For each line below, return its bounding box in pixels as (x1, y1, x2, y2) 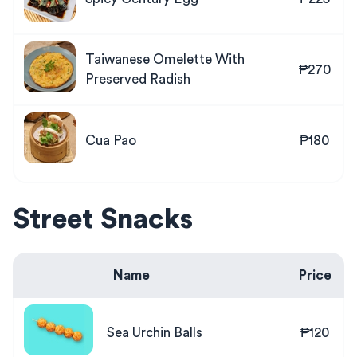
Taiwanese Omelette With (85, 52, 245, 66)
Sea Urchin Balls (107, 326, 202, 339)
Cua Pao (85, 133, 136, 147)
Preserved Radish (85, 72, 190, 86)
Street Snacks (13, 206, 193, 233)
